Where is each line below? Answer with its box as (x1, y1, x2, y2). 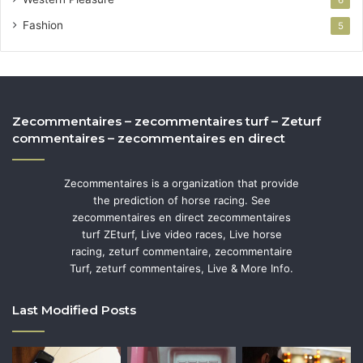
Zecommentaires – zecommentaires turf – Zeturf (12, 113, 321, 129)
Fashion (23, 18, 63, 32)
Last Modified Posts (12, 301, 136, 318)
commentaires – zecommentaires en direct (12, 130, 285, 146)
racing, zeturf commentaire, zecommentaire (70, 244, 293, 258)
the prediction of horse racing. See (92, 193, 271, 207)
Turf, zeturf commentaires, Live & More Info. (70, 261, 293, 275)
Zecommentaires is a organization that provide (64, 176, 299, 190)
